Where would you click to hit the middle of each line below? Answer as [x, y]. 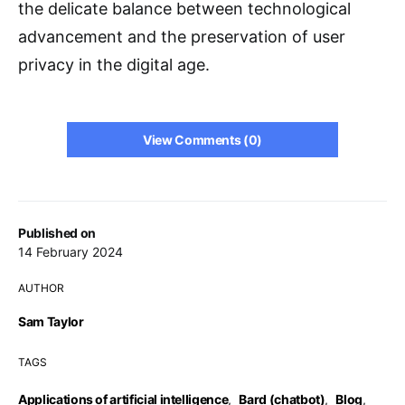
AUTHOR [41, 288]
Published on [57, 233]
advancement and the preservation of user [182, 37]
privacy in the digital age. [114, 65]
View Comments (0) [202, 140]
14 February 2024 [71, 252]
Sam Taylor [51, 321]
